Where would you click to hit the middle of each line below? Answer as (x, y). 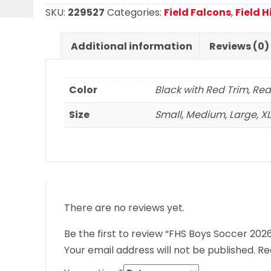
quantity (65, 55)
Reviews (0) (240, 46)
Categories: (136, 12)
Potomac (67, 22)
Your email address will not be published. (160, 250)
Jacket (62, 39)
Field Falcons (198, 12)
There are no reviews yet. (125, 207)
